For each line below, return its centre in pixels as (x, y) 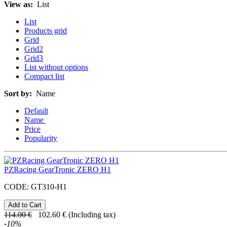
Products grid (46, 31)
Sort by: (18, 94)
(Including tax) (92, 215)
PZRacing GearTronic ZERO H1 (58, 170)
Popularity (41, 138)
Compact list (44, 77)
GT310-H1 (49, 187)
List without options (56, 67)
